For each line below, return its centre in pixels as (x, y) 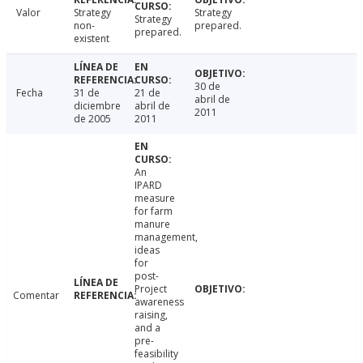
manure (152, 224)
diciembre (97, 106)
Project (150, 289)
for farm (153, 211)
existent (91, 39)
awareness (159, 302)
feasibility (156, 354)
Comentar (36, 296)
